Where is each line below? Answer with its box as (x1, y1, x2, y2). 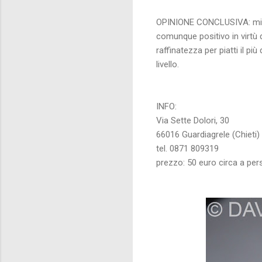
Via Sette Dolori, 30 (156, 115, 229, 126)
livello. (156, 58, 179, 70)
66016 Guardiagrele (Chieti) (156, 129, 260, 140)
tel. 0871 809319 (156, 143, 219, 154)
